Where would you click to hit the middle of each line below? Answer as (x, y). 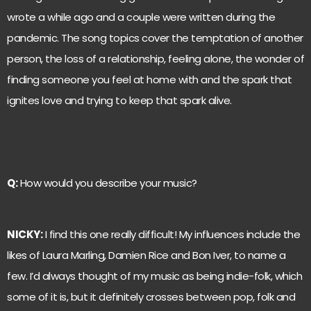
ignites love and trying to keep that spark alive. (119, 100)
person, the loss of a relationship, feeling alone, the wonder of (155, 58)
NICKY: (25, 235)
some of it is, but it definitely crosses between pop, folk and (151, 297)
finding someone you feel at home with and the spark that (149, 79)
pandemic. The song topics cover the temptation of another (155, 37)
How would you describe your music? (107, 183)
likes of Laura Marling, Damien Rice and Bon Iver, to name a (146, 255)
